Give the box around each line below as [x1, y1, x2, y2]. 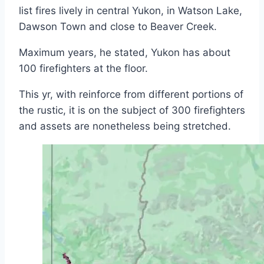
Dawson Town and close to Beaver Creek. [19, 21, 217, 33]
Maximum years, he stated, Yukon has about [19, 47, 230, 59]
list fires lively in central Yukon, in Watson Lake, [19, 5, 242, 17]
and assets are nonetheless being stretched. [19, 120, 234, 133]
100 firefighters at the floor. [19, 62, 148, 75]
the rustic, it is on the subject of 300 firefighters [19, 104, 245, 117]
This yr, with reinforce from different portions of [19, 88, 243, 101]
